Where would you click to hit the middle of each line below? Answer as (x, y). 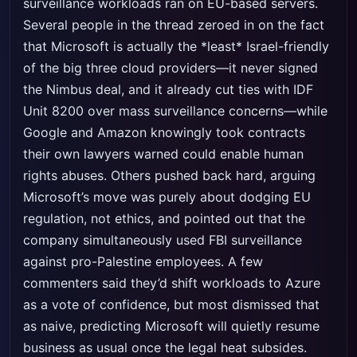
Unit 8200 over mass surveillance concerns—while (175, 111)
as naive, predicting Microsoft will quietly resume (171, 326)
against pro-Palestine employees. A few (143, 261)
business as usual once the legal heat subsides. (165, 347)
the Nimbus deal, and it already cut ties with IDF (168, 89)
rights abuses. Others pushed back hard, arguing (169, 175)
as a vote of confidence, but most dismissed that (171, 304)
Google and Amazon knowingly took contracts (164, 132)
